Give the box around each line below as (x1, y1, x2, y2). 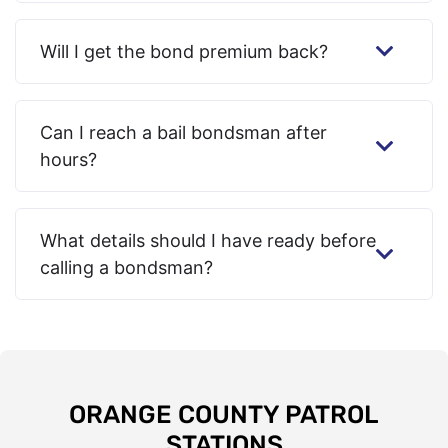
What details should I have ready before (40, 230, 376, 252)
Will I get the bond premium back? (40, 41, 328, 63)
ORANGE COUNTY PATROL (69, 400, 379, 430)
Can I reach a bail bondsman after (40, 122, 327, 144)
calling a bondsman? (40, 257, 213, 279)
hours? (40, 149, 97, 171)
